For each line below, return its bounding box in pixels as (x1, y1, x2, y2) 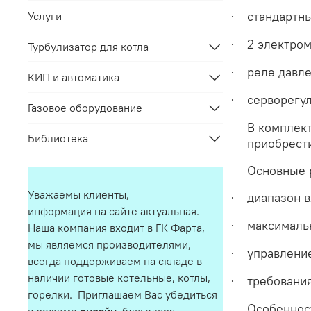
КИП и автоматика (28, 70, 119, 85)
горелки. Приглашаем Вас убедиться (28, 287, 217, 302)
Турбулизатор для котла (28, 39, 149, 53)
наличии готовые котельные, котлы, (28, 271, 210, 285)
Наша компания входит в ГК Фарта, (28, 221, 205, 235)
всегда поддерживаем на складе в (28, 254, 202, 269)
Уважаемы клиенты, (28, 187, 129, 202)
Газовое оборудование (28, 101, 142, 115)
